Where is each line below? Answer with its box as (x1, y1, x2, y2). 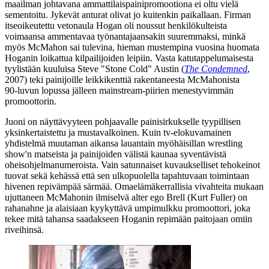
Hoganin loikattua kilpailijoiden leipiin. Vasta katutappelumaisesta (5, 52, 253, 63)
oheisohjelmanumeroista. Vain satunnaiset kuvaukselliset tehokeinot (5, 159, 260, 170)
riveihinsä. (5, 224, 44, 235)
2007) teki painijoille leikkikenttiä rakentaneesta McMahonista (5, 74, 240, 85)
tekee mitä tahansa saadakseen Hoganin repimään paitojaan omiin (5, 213, 252, 224)
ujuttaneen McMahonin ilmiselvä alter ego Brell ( (5, 192, 190, 202)
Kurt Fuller (190, 192, 232, 202)
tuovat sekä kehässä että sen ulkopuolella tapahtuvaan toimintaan (5, 170, 249, 181)
